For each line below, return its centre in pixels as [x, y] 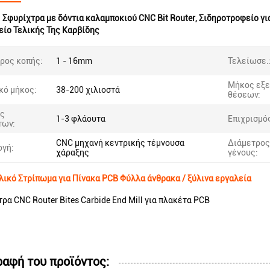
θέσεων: [244, 95]
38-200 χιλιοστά [88, 90]
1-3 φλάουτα [81, 119]
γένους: [243, 152]
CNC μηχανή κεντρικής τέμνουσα [120, 143]
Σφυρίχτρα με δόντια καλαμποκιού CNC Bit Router [99, 18]
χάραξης [73, 152]
